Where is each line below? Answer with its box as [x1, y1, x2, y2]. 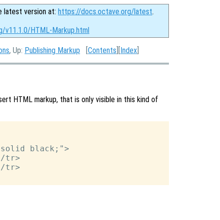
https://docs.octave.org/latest [58, 7, 152, 16]
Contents [88, 46, 116, 55]
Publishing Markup [25, 46, 80, 55]
